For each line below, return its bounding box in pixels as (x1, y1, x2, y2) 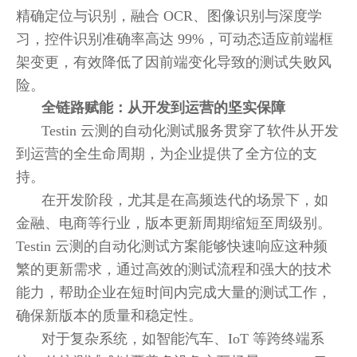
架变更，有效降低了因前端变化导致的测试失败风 (16, 54, 331, 70)
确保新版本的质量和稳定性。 (16, 308, 202, 324)
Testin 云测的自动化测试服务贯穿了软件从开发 (41, 123, 339, 139)
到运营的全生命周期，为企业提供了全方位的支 (16, 146, 317, 162)
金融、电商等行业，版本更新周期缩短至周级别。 (16, 215, 331, 231)
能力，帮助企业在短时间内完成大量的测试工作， (16, 284, 331, 300)
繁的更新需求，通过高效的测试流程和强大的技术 (16, 261, 331, 277)
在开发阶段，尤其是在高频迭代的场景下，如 (41, 192, 328, 208)
